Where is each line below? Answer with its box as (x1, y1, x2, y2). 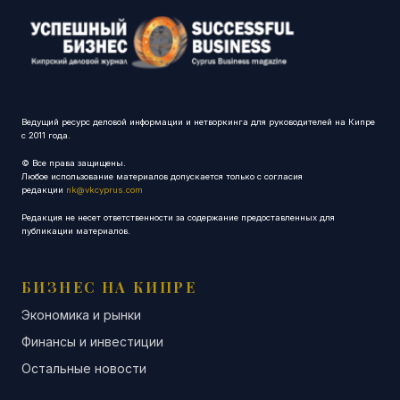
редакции (21, 184, 66, 195)
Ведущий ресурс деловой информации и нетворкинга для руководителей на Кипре (21, 116, 375, 127)
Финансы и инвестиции (21, 333, 163, 349)
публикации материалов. (21, 225, 130, 236)
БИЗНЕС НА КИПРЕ (21, 277, 196, 296)
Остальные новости (21, 360, 146, 376)
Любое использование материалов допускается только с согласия (21, 171, 303, 181)
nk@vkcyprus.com (66, 184, 143, 195)
